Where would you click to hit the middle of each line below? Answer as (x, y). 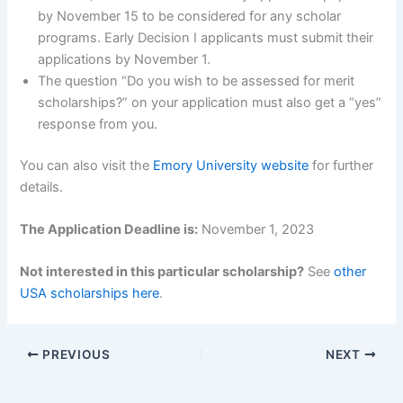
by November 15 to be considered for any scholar (190, 16)
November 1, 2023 (256, 229)
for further (341, 165)
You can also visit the (87, 165)
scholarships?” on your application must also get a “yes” (210, 102)
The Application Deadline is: (109, 229)
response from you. (100, 124)
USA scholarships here (90, 294)
